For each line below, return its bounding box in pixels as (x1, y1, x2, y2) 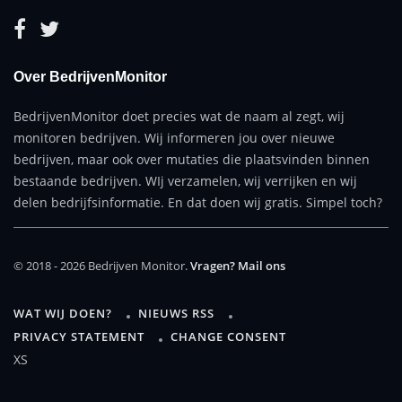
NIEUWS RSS (138, 304, 214, 321)
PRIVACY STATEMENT (13, 328, 144, 345)
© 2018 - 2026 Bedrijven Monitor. (13, 257, 190, 274)
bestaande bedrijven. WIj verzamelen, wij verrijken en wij (13, 171, 357, 189)
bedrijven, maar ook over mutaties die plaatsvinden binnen (13, 150, 370, 168)
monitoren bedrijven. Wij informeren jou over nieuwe (13, 128, 335, 146)
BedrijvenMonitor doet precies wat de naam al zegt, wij (13, 107, 345, 125)
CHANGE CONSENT (170, 328, 286, 345)
